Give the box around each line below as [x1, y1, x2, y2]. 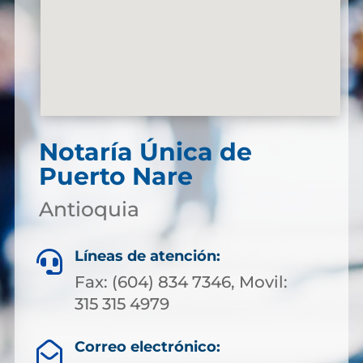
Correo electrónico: [74, 338, 220, 356]
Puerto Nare [38, 161, 193, 191]
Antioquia [38, 197, 139, 221]
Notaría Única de [38, 137, 252, 167]
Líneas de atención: [75, 247, 220, 265]
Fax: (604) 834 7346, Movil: [75, 272, 288, 292]
